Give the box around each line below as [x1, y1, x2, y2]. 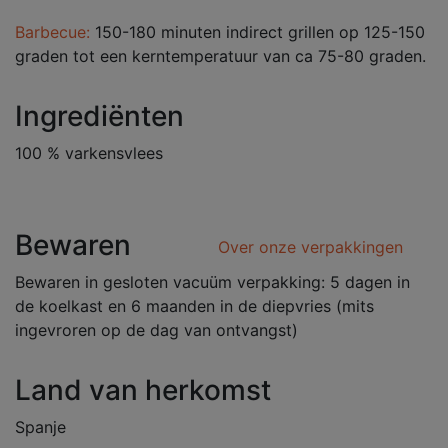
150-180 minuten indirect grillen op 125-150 [90, 22, 425, 42]
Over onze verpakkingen [218, 236, 403, 257]
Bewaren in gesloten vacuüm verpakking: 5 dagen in [15, 272, 410, 292]
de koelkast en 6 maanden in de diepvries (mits [15, 296, 374, 316]
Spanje [15, 417, 66, 437]
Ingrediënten [15, 99, 184, 133]
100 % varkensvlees [15, 143, 163, 163]
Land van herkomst [15, 373, 271, 407]
